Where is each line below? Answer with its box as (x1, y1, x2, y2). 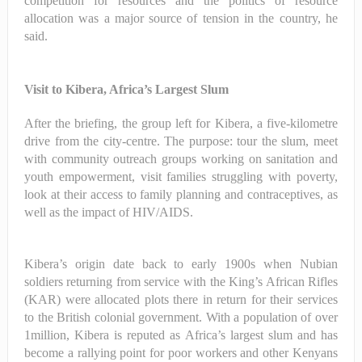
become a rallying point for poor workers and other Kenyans (23, 345, 339, 360)
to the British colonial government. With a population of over (23, 309, 339, 324)
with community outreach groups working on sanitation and (23, 151, 339, 166)
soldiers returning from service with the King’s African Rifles (23, 274, 339, 288)
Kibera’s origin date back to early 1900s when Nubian (23, 256, 339, 271)
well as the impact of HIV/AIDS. (23, 204, 193, 219)
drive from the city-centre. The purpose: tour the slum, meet (23, 133, 339, 148)
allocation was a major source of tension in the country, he (23, 11, 339, 25)
